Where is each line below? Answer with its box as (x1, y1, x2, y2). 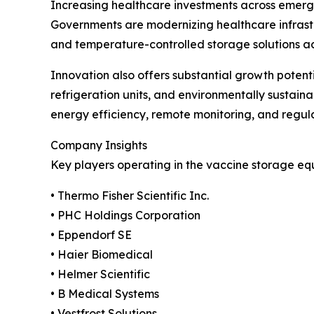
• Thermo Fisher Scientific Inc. (50, 188, 209, 203)
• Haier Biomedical (50, 247, 153, 261)
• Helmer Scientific (50, 266, 150, 281)
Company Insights (50, 137, 147, 152)
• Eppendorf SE (50, 227, 132, 242)
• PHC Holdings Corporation (50, 207, 200, 222)
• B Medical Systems (50, 286, 159, 301)
